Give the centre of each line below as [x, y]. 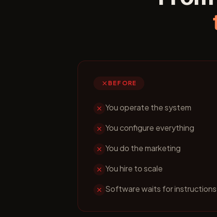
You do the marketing [143, 148]
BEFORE [123, 83]
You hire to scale [134, 168]
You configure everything [150, 128]
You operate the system [148, 107]
